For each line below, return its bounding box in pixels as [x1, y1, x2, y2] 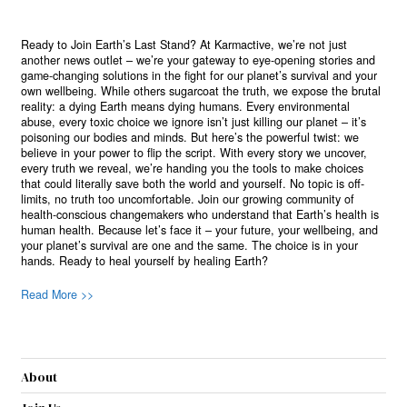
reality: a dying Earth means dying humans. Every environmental [21, 98, 351, 115]
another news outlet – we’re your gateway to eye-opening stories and [21, 52, 376, 69]
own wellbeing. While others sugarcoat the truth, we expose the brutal [21, 83, 382, 100]
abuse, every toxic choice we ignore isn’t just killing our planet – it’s [21, 114, 367, 131]
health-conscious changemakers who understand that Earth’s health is [21, 206, 380, 223]
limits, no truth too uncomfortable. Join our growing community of [21, 191, 355, 208]
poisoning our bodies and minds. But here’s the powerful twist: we [21, 129, 360, 146]
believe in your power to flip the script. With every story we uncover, [21, 144, 368, 162]
